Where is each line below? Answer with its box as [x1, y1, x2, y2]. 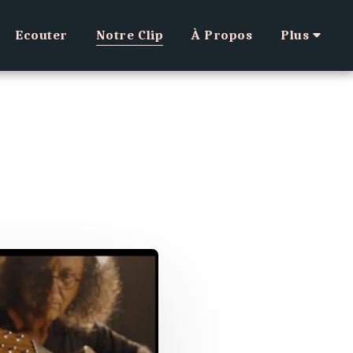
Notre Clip [95, 28, 164, 43]
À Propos [191, 28, 253, 43]
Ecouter [15, 28, 68, 43]
